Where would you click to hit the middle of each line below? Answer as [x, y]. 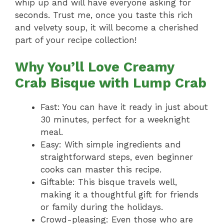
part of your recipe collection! [76, 40]
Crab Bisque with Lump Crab [111, 83]
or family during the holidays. [102, 207]
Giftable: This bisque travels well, [109, 182]
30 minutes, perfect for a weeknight [115, 120]
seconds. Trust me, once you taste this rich [104, 15]
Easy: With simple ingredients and [111, 145]
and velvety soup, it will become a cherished [107, 27]
